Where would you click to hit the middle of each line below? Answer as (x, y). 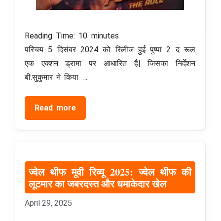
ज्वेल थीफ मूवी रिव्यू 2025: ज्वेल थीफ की (110, 171)
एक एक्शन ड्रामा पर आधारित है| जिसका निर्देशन (110, 63)
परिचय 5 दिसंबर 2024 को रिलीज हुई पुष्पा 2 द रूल (110, 49)
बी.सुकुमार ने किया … (56, 77)
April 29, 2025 (48, 203)
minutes (105, 36)
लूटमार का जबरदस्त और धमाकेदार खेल (98, 183)
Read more (55, 108)
